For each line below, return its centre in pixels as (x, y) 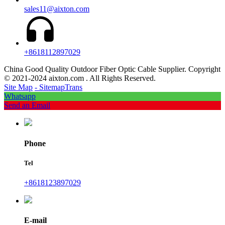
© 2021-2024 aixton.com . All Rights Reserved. (80, 78)
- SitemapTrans (59, 87)
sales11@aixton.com (57, 9)
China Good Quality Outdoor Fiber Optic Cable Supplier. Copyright (112, 69)
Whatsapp (20, 96)
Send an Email (27, 105)
